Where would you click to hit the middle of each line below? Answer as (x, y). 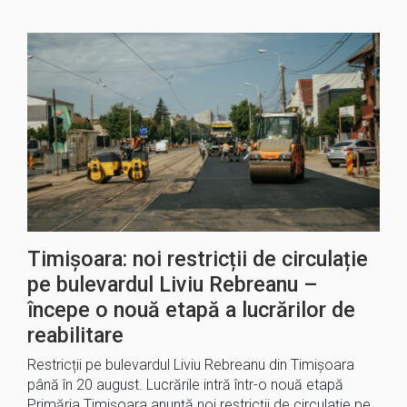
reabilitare (75, 335)
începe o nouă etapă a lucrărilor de (191, 309)
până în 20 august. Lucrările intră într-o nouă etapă (185, 384)
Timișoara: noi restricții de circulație (198, 258)
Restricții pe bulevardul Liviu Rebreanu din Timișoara (191, 364)
